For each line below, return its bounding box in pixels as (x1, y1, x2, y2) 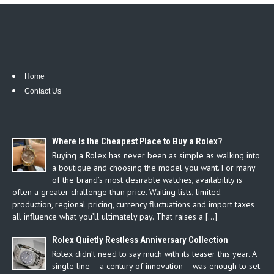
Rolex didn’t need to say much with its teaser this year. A (52, 248, 256, 259)
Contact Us (24, 87, 61, 96)
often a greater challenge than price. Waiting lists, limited (12, 186, 221, 198)
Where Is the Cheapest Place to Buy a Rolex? (52, 135, 222, 147)
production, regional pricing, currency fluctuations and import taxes (12, 198, 254, 210)
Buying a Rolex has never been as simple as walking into (52, 149, 260, 161)
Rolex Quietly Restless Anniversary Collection (52, 234, 228, 245)
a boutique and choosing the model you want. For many (52, 161, 255, 173)
